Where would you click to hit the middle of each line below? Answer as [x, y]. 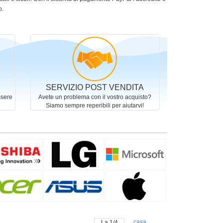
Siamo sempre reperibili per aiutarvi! [95, 106]
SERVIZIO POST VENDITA [95, 87]
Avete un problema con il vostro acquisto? [95, 97]
